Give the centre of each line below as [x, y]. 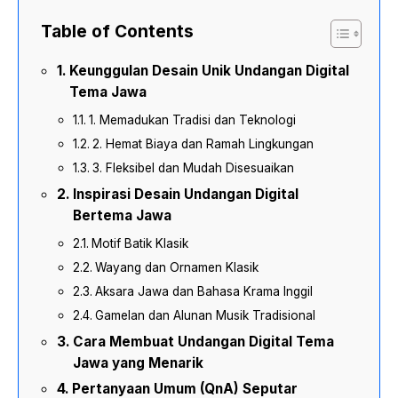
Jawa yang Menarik [139, 362]
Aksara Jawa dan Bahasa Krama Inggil [203, 291]
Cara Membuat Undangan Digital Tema [204, 341]
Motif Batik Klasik [139, 243]
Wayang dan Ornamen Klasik [176, 267]
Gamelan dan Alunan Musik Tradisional [205, 315]
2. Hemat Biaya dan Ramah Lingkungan [203, 143]
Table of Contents [117, 31]
